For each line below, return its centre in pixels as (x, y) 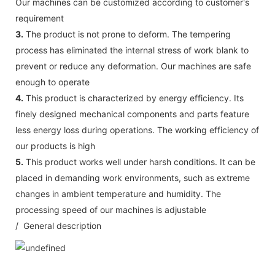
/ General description (58, 225)
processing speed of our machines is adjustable (111, 209)
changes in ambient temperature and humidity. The (118, 193)
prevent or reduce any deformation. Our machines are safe (133, 66)
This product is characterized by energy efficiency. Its (134, 98)
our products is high (55, 145)
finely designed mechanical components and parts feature (132, 114)
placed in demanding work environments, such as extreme (133, 177)
